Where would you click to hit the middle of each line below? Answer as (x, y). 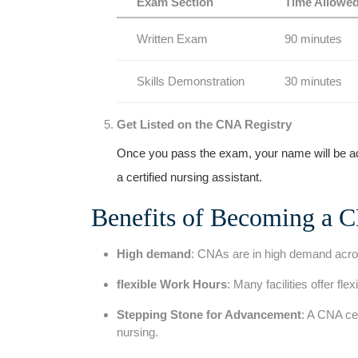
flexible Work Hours (172, 284)
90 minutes (313, 38)
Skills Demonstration (191, 81)
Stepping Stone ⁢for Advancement (209, 314)
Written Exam (172, 38)
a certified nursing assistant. (189, 177)
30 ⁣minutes (313, 81)
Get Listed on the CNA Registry (204, 124)
